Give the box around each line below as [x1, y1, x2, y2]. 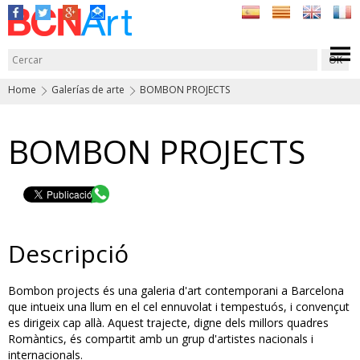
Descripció [8, 236, 129, 270]
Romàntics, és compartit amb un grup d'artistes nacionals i [8, 330, 313, 346]
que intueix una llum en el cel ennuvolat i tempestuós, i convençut [8, 298, 350, 314]
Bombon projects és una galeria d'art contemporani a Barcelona [8, 282, 344, 298]
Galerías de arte [51, 83, 125, 96]
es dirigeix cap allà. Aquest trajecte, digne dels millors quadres [8, 314, 329, 330]
